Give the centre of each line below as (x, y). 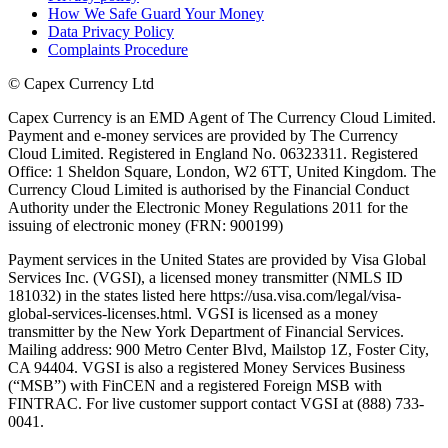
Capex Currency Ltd (89, 83)
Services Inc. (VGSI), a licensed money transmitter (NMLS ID (205, 277)
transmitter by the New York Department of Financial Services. (206, 331)
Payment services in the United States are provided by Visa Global (217, 259)
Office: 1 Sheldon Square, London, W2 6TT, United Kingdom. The (222, 171)
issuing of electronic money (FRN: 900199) (145, 225)
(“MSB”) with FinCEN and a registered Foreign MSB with (195, 385)
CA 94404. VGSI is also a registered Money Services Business (206, 367)
